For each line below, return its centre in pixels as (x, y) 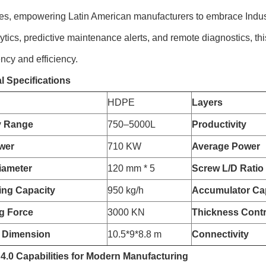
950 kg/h (126, 190)
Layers (207, 102)
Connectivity (220, 234)
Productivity (219, 124)
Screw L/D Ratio (228, 168)
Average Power (226, 146)
